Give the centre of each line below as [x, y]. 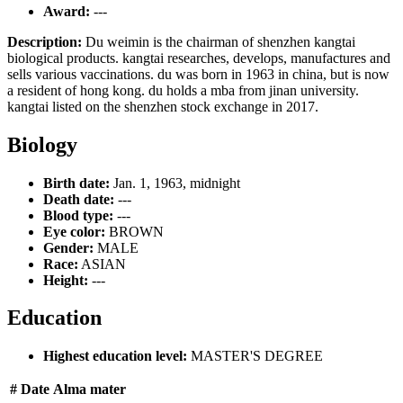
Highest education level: [115, 356]
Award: [67, 11]
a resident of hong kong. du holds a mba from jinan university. [183, 90]
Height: [66, 280]
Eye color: [74, 231]
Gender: [68, 247]
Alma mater [90, 390]
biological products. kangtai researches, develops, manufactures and [199, 58]
